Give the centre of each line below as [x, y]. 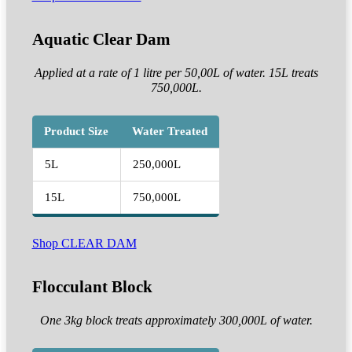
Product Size [76, 132]
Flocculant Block [92, 286]
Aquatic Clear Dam [101, 39]
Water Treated [169, 132]
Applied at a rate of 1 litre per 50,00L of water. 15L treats [176, 73]
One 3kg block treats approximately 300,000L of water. [176, 321]
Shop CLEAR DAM [84, 244]
